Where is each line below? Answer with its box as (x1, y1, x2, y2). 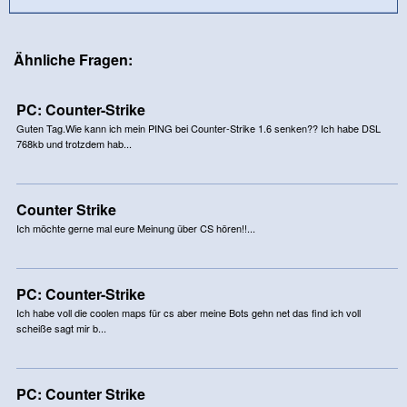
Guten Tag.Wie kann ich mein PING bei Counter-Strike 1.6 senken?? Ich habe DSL (15, 120, 381, 135)
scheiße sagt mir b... (15, 320, 106, 335)
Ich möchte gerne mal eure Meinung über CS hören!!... (15, 220, 255, 235)
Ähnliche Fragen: (14, 48, 133, 70)
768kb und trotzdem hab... (15, 135, 132, 151)
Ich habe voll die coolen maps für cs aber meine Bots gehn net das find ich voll (15, 304, 361, 320)
